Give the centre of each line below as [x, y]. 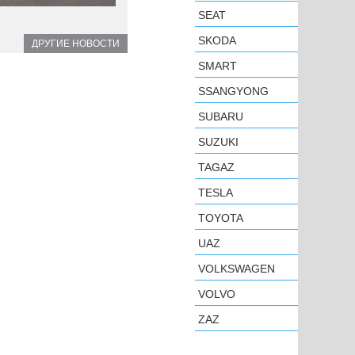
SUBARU [221, 116]
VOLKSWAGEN [237, 269]
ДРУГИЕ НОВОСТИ [76, 44]
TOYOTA [221, 218]
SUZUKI [218, 142]
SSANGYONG [233, 91]
